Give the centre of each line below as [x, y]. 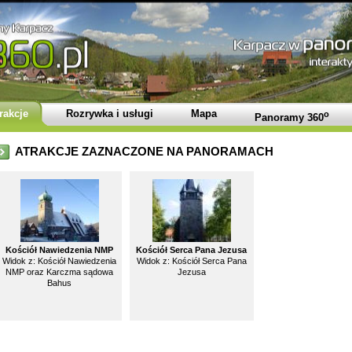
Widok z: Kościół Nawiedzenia [59, 261]
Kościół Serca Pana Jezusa [191, 250]
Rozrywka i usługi [109, 114]
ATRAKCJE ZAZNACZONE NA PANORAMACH [144, 151]
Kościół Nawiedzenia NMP [59, 250]
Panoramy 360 [289, 118]
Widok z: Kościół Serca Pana [191, 261]
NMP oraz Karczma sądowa [59, 272]
